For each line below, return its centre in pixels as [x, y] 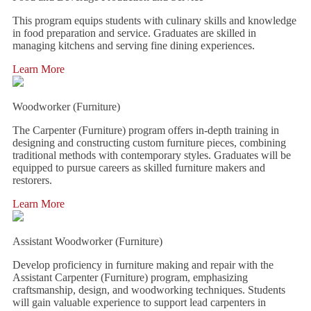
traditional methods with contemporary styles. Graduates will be [152, 155]
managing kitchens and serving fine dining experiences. [134, 45]
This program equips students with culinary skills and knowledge [154, 20]
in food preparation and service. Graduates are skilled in [134, 33]
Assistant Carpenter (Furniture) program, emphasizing [130, 277]
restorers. [32, 180]
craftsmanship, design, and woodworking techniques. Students [149, 290]
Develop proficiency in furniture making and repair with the [143, 265]
